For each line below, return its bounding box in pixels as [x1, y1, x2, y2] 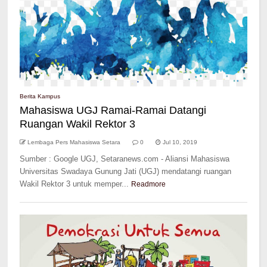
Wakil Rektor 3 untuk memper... [20, 179, 129, 188]
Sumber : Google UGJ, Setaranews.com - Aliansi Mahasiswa [20, 154, 230, 163]
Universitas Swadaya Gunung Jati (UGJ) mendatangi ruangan [20, 167, 232, 176]
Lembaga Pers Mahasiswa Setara [27, 139, 121, 145]
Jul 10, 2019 [163, 139, 198, 145]
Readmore [131, 180, 166, 188]
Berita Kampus [20, 93, 61, 100]
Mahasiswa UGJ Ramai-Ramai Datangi [20, 104, 207, 116]
